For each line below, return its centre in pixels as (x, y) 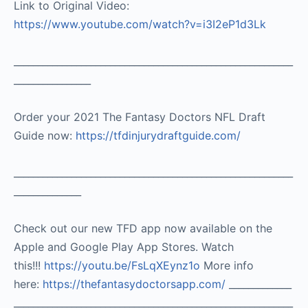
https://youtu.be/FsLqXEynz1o (122, 265)
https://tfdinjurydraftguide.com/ (158, 135)
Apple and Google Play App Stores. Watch (124, 246)
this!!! (29, 265)
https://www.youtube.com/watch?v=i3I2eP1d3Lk (140, 24)
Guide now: (45, 135)
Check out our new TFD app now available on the (143, 228)
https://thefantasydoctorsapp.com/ (134, 284)
